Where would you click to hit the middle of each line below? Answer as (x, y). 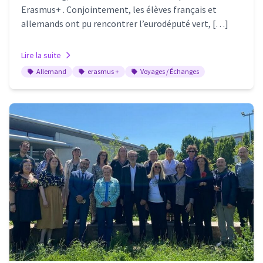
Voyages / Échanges (170, 71)
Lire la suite (41, 55)
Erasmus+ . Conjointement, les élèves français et (119, 9)
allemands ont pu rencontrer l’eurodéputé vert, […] (125, 23)
